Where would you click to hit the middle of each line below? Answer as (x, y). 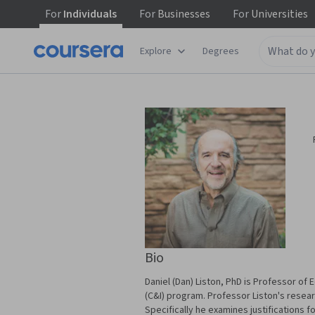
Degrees (221, 51)
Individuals (89, 14)
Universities (278, 14)
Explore (156, 51)
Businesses (183, 14)
